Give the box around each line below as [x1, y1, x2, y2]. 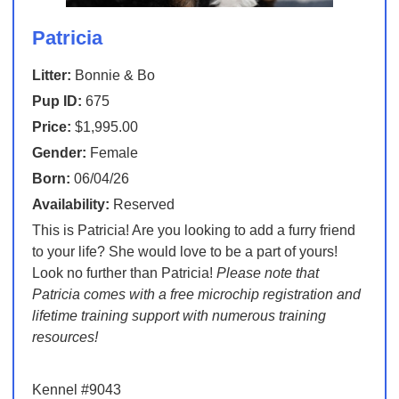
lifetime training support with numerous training [31, 308, 326, 324]
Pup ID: [31, 94, 82, 110]
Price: [31, 119, 71, 135]
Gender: [31, 145, 86, 161]
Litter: [31, 68, 71, 84]
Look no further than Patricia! [31, 265, 216, 281]
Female [85, 145, 138, 161]
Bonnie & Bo [70, 68, 155, 84]
